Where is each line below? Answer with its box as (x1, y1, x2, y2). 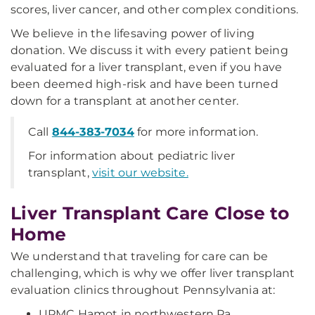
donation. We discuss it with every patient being (11, 44, 288, 58)
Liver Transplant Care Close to (11, 202, 290, 224)
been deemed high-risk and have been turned (11, 77, 278, 91)
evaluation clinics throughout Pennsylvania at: (11, 283, 276, 297)
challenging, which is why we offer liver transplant (11, 266, 295, 281)
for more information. (134, 125, 259, 139)
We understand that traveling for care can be (11, 250, 269, 264)
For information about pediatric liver (28, 149, 235, 163)
